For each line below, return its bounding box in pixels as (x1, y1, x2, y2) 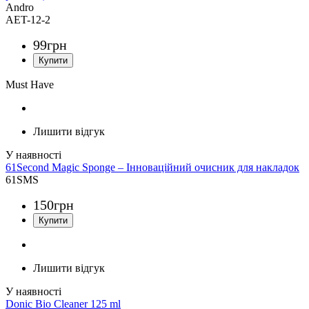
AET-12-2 (6, 14, 50, 26)
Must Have (6, 79, 54, 91)
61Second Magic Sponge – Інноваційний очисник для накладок (6, 161, 299, 174)
